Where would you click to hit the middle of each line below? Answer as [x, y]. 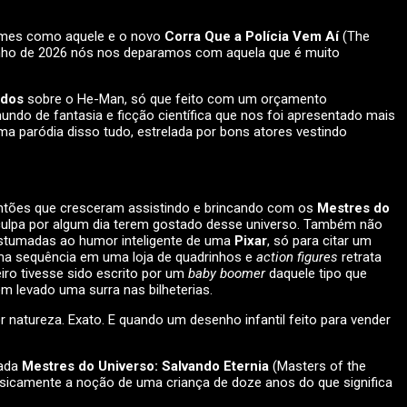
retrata [362, 258]
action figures [299, 258]
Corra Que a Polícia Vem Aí [253, 37]
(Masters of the [318, 367]
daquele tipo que [318, 274]
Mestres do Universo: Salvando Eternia [145, 367]
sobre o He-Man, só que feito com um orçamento [177, 99]
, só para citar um [319, 241]
